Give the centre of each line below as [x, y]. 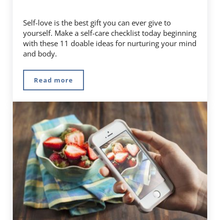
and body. [40, 53]
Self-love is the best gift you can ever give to [97, 22]
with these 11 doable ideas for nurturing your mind [110, 43]
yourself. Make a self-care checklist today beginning [110, 33]
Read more [54, 80]
